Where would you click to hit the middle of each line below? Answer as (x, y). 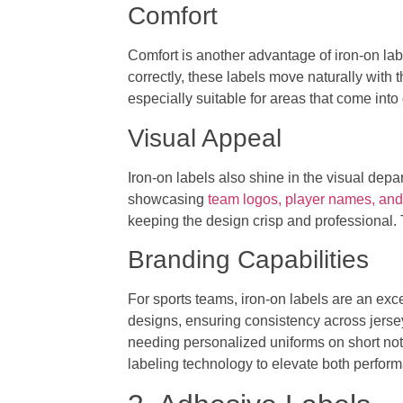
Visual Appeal (205, 138)
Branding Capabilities (249, 260)
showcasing (168, 199)
